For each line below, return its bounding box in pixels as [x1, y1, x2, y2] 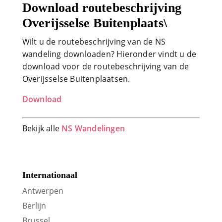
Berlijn [22, 200, 46, 211]
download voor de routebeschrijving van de [22, 60, 189, 72]
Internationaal [22, 169, 77, 180]
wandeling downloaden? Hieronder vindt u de [22, 48, 197, 59]
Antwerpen [22, 185, 63, 196]
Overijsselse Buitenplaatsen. [22, 73, 130, 84]
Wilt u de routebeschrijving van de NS [22, 36, 166, 47]
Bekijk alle [22, 122, 62, 134]
